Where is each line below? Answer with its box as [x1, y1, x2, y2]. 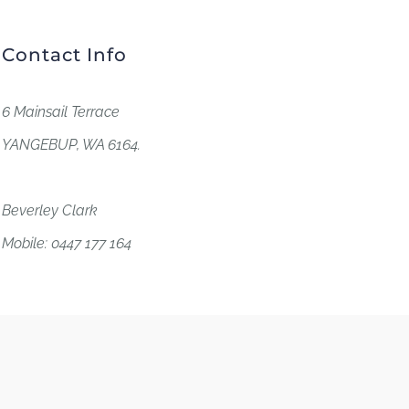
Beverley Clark [2, 201, 99, 219]
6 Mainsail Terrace [2, 102, 121, 121]
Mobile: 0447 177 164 [2, 234, 132, 252]
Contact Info [2, 43, 128, 66]
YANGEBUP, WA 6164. [2, 135, 142, 153]
